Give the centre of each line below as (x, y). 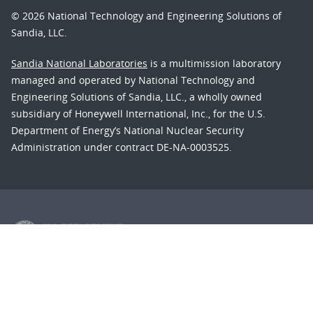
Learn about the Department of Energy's (109, 271)
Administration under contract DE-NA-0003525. (122, 147)
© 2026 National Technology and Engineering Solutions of (146, 16)
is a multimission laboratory (214, 64)
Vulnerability (234, 271)
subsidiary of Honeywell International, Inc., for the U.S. (138, 114)
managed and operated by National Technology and (133, 80)
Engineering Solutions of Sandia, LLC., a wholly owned (137, 97)
